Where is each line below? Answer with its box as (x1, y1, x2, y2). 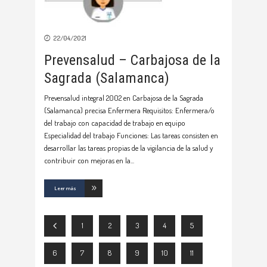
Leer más (54, 184, 76, 191)
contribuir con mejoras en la (44, 155, 131, 165)
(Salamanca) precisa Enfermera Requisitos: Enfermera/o (44, 105, 215, 115)
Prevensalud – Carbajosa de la (44, 51, 221, 69)
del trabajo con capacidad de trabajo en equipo (44, 117, 185, 128)
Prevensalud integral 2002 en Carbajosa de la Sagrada (44, 92, 203, 103)
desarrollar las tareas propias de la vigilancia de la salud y (44, 142, 213, 153)
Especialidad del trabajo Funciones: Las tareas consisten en (44, 130, 218, 140)
